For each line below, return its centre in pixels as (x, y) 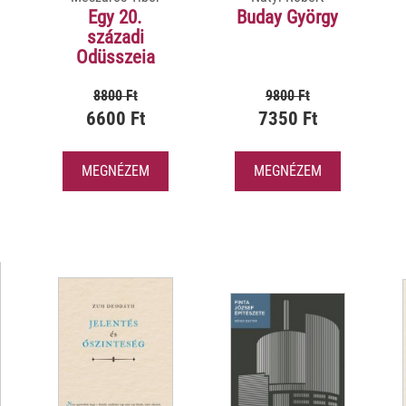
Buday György (288, 18)
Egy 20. (116, 18)
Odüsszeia (115, 58)
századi (115, 38)
